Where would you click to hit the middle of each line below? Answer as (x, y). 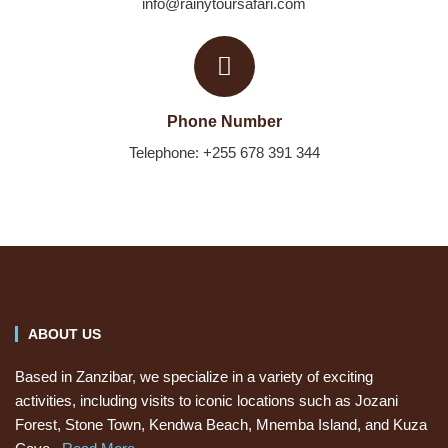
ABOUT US (64, 334)
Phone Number (224, 121)
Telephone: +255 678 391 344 (224, 152)
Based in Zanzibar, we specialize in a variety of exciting (194, 376)
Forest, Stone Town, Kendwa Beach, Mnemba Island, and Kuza (221, 424)
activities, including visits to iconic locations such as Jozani (206, 400)
